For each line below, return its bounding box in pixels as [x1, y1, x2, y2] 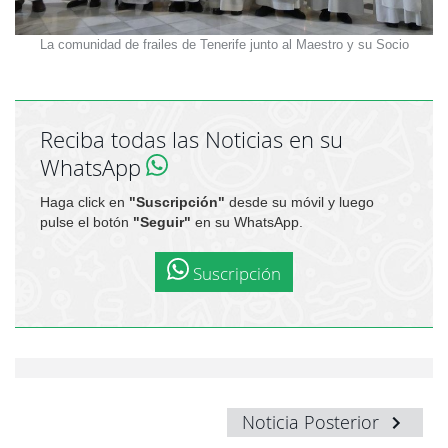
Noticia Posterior [242, 409, 384, 434]
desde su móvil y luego [225, 193, 374, 210]
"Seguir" [133, 213, 191, 230]
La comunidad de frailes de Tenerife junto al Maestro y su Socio [39, 36, 409, 52]
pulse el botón [40, 213, 133, 230]
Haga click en [40, 193, 129, 210]
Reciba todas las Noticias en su [40, 124, 343, 154]
